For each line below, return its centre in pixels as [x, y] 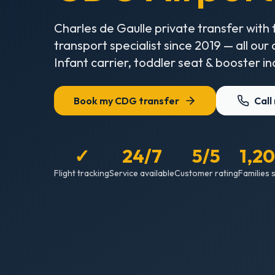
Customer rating [206, 173]
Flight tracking [82, 173]
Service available [142, 173]
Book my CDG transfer [126, 100]
